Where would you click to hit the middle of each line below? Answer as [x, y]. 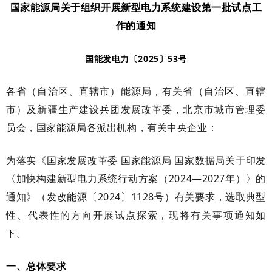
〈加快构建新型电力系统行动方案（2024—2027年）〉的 [136, 178]
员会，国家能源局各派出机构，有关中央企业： [112, 127]
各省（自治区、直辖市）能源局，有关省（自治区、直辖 [136, 91]
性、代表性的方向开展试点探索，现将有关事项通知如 [136, 215]
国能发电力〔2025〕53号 [136, 58]
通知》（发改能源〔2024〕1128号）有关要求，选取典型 [136, 196]
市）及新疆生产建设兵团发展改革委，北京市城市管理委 [136, 109]
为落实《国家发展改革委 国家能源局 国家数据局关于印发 [136, 160]
